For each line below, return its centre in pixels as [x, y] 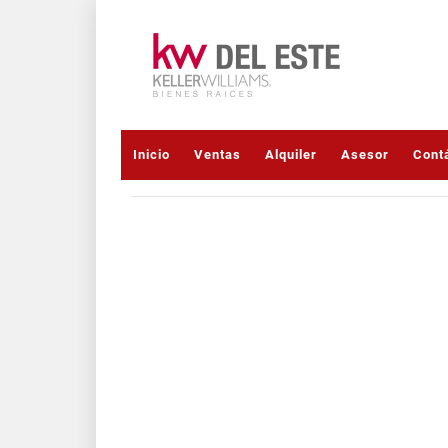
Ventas [217, 154]
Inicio [151, 154]
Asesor [365, 154]
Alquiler [291, 154]
